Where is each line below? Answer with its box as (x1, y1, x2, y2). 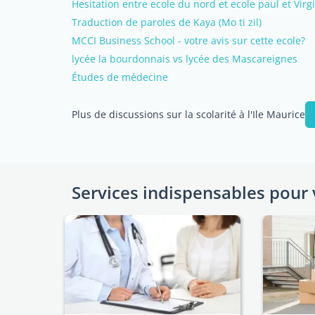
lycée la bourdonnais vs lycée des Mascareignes (72, 52, 297, 65)
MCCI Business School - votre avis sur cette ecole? (72, 34, 305, 47)
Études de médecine (72, 70, 168, 84)
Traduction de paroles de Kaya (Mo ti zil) (72, 15, 262, 29)
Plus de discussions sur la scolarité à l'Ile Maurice (72, 108, 305, 121)
